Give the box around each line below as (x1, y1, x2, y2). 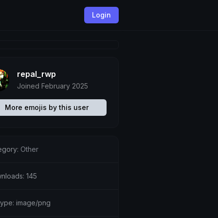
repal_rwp (17, 69, 56, 79)
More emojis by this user (4, 103, 89, 111)
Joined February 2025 (17, 82, 88, 90)
